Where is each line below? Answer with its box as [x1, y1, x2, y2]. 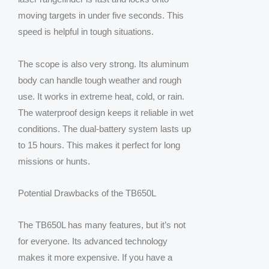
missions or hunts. [18, 156, 90, 166]
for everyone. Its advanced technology [18, 236, 168, 247]
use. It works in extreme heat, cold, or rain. [18, 91, 184, 101]
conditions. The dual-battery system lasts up [18, 123, 191, 134]
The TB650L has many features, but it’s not [18, 220, 186, 231]
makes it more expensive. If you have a [18, 252, 172, 263]
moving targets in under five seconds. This [18, 10, 184, 21]
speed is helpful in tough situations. [18, 26, 154, 37]
